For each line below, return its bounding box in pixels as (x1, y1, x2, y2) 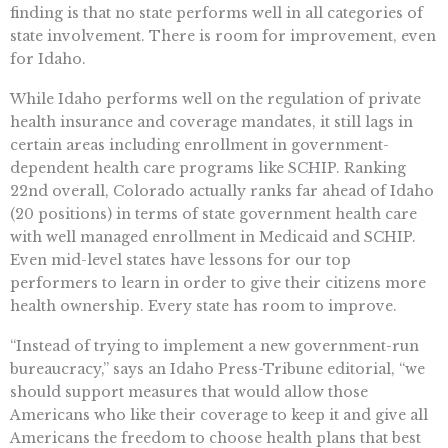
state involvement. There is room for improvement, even (10, 27, 436, 46)
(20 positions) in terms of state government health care (10, 204, 417, 223)
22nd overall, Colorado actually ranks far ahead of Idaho (10, 181, 434, 200)
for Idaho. (10, 50, 86, 69)
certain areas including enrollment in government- (10, 135, 389, 154)
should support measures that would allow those (10, 382, 368, 401)
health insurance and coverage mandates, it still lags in (10, 112, 413, 131)
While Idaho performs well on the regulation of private (10, 89, 421, 108)
